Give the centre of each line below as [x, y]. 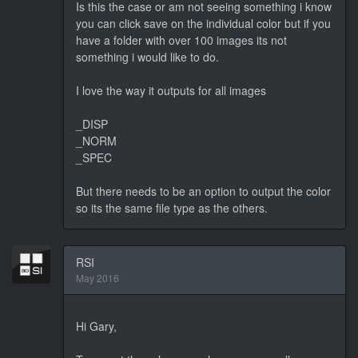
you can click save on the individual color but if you [203, 23]
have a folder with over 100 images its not [181, 40]
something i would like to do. [147, 56]
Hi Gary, [96, 326]
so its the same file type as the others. [172, 207]
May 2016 [97, 277]
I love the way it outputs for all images [171, 90]
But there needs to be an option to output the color [203, 191]
